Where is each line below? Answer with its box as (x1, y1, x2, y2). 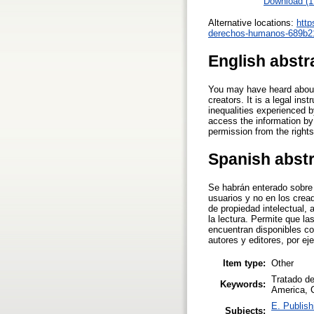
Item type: (223, 257, 266, 268)
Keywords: (220, 278, 266, 289)
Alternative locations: (208, 17, 296, 28)
